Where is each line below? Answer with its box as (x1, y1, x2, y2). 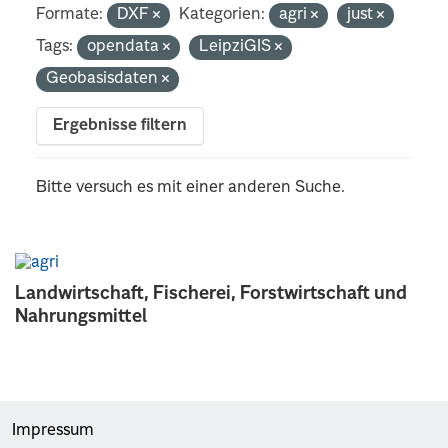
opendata (87, 38, 164, 55)
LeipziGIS (199, 38, 276, 55)
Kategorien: (179, 6, 266, 23)
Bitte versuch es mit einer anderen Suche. (36, 179, 346, 196)
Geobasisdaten (46, 70, 163, 87)
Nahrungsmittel (15, 307, 147, 326)
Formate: (36, 6, 104, 23)
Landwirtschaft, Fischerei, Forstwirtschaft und (15, 284, 407, 303)
